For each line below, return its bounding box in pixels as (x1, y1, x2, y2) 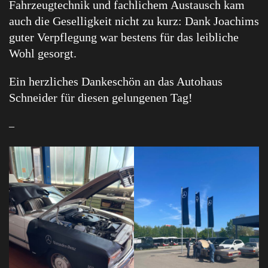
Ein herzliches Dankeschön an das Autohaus (9, 75, 223, 89)
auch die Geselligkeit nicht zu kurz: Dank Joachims (9, 14, 259, 28)
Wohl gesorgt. (9, 47, 77, 60)
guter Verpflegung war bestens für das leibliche (9, 31, 239, 44)
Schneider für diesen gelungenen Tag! (9, 91, 193, 105)
